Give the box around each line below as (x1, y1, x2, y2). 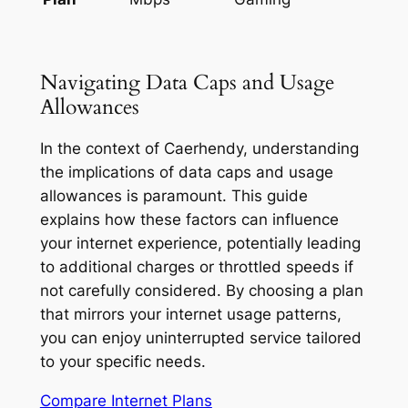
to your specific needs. (39, 352, 206, 372)
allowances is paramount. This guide (39, 187, 308, 206)
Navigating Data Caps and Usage (39, 67, 334, 97)
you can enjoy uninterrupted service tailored (39, 329, 362, 348)
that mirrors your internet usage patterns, (39, 305, 342, 324)
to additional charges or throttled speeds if (39, 258, 353, 277)
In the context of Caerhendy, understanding (39, 139, 359, 158)
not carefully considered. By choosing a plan (39, 281, 363, 301)
